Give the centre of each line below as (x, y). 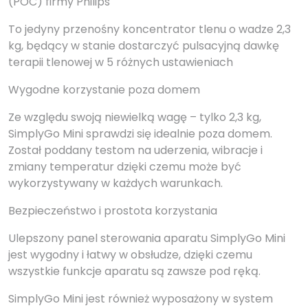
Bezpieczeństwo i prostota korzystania (113, 210)
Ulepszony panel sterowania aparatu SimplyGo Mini (147, 238)
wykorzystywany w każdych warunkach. (115, 183)
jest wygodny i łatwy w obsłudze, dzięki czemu (130, 254)
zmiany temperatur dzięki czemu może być (125, 166)
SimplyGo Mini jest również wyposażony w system (141, 298)
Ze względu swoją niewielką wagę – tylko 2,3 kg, (135, 117)
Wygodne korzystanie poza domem (104, 89)
